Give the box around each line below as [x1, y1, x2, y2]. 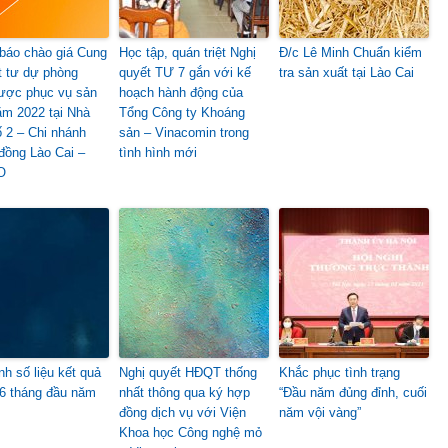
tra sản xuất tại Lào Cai [279, 65, 414, 80]
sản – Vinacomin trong [119, 125, 249, 140]
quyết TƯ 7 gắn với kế [119, 65, 251, 80]
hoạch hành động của [119, 85, 243, 100]
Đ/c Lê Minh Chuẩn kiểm [279, 45, 422, 60]
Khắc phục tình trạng [279, 365, 400, 380]
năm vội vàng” [279, 405, 361, 420]
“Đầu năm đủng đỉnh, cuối [279, 385, 427, 400]
